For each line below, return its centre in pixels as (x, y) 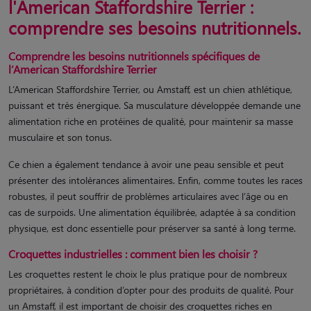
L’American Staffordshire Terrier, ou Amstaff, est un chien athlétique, (150, 89)
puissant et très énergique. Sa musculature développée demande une (154, 105)
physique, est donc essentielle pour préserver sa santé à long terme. (152, 228)
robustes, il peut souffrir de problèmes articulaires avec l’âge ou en (148, 196)
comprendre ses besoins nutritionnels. (154, 27)
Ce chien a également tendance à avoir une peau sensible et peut (146, 164)
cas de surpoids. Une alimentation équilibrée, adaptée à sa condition (152, 212)
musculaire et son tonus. (60, 137)
